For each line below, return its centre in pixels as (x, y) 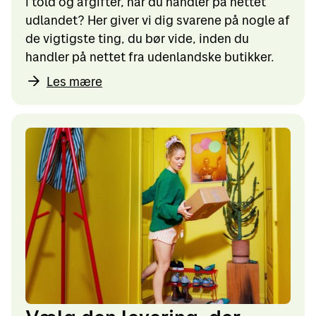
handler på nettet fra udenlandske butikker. (150, 56)
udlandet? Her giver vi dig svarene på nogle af (158, 20)
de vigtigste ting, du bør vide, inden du (137, 38)
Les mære (74, 81)
